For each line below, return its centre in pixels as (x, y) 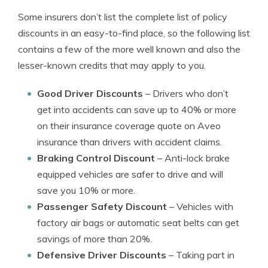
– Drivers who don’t (186, 93)
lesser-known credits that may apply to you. (112, 65)
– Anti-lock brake (192, 158)
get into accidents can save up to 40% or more (137, 109)
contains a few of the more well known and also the (129, 49)
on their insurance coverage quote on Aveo (129, 126)
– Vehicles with (200, 206)
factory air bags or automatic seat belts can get (138, 223)
